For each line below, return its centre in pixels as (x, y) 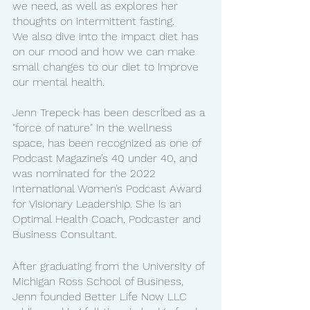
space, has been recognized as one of (108, 143)
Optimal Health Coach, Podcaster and (108, 219)
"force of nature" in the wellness (94, 127)
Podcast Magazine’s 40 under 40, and (107, 158)
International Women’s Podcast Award (109, 188)
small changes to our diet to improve (107, 66)
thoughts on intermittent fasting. (93, 21)
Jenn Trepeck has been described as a (110, 112)
